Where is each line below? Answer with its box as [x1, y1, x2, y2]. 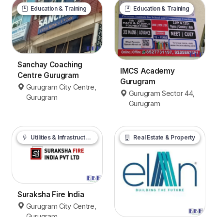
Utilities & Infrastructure [29, 134, 85, 141]
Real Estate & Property [132, 134, 195, 141]
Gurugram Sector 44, [128, 89, 195, 98]
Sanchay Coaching [17, 60, 83, 70]
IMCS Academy [120, 66, 175, 76]
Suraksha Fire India [17, 189, 84, 199]
